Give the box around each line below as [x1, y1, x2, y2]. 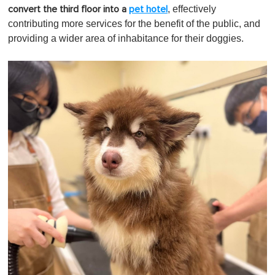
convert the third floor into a [8, 4, 129, 14]
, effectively [168, 3, 216, 14]
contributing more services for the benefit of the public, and [8, 18, 260, 29]
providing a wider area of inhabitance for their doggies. [8, 33, 246, 44]
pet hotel [129, 4, 168, 14]
